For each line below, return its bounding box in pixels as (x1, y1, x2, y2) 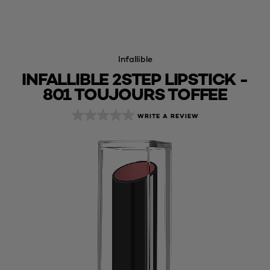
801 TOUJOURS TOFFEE (42, 84, 228, 104)
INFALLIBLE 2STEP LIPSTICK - (22, 69, 248, 89)
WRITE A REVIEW (137, 111, 199, 120)
